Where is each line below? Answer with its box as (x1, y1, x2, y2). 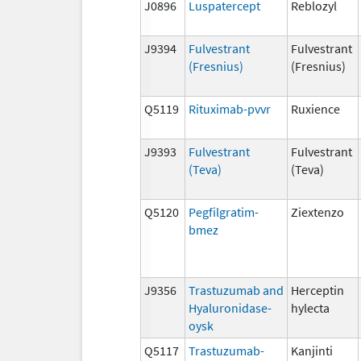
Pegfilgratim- (189, 203, 259, 220)
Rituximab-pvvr (189, 100, 271, 117)
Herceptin (291, 281, 344, 298)
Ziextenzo (291, 203, 344, 220)
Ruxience (291, 100, 340, 117)
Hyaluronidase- (189, 299, 272, 316)
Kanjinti (291, 342, 333, 359)
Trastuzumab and (189, 281, 284, 298)
